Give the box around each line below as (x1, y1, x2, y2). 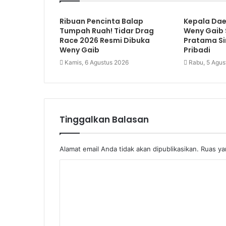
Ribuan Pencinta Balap (60, 16, 143, 26)
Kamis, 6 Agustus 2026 (65, 58, 129, 66)
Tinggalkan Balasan (60, 113, 149, 126)
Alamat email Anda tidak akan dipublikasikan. (60, 144, 199, 153)
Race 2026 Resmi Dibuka (60, 35, 150, 45)
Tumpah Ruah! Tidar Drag (60, 25, 154, 36)
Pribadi (183, 44, 210, 55)
